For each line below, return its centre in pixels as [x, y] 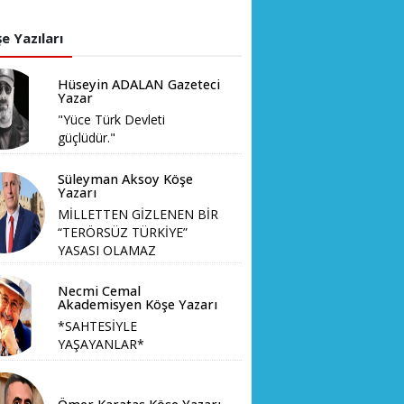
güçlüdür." [87, 138]
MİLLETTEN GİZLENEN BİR [138, 214]
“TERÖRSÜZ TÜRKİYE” [123, 232]
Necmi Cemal [100, 291]
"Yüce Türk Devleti [112, 120]
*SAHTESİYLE [98, 326]
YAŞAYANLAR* [101, 344]
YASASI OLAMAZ [107, 250]
